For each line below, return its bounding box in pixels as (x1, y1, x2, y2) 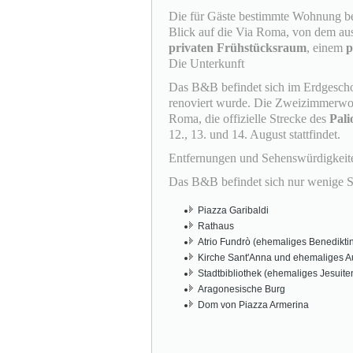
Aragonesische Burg (198, 283, 285, 295)
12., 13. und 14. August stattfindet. (169, 127, 340, 141)
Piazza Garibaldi (198, 204, 269, 216)
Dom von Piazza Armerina (198, 299, 309, 310)
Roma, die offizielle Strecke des (169, 111, 329, 125)
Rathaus (198, 220, 234, 232)
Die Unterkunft (169, 56, 244, 70)
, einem (307, 40, 346, 54)
